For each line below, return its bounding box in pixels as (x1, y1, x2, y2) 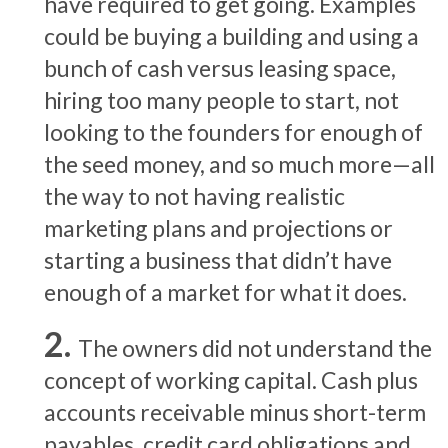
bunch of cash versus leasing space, (44, 53, 396, 82)
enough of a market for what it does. (44, 277, 407, 306)
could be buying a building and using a (44, 21, 419, 50)
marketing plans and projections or (44, 213, 393, 242)
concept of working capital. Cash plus (44, 365, 418, 394)
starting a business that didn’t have (44, 245, 392, 274)
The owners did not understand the (78, 333, 432, 362)
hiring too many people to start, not (44, 85, 399, 114)
